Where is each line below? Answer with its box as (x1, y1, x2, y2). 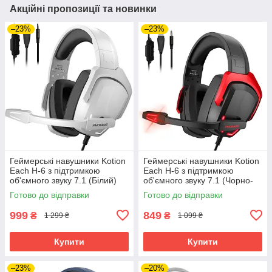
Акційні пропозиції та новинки (10, 3, 157, 14)
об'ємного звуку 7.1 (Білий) (10, 175, 117, 185)
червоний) (143, 185, 184, 195)
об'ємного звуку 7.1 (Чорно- (143, 175, 253, 185)
